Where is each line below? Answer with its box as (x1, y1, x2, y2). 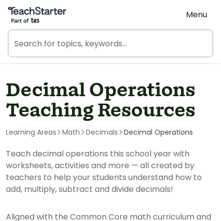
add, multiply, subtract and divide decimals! (6, 184, 173, 195)
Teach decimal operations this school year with (6, 148, 189, 159)
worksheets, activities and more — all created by (6, 160, 194, 171)
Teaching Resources (6, 98, 195, 124)
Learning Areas (6, 127, 56, 137)
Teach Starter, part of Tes (7, 3, 107, 13)
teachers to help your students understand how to (6, 172, 202, 183)
